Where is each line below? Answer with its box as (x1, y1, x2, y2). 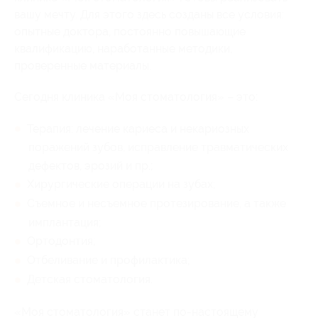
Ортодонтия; (27, 234, 96, 248)
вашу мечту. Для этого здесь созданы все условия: (14, 7, 284, 21)
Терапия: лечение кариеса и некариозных (27, 121, 249, 136)
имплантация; (28, 216, 102, 230)
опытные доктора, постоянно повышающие (14, 24, 246, 38)
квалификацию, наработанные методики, (14, 41, 232, 55)
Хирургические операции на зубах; (27, 177, 216, 192)
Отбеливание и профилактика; (27, 253, 190, 267)
